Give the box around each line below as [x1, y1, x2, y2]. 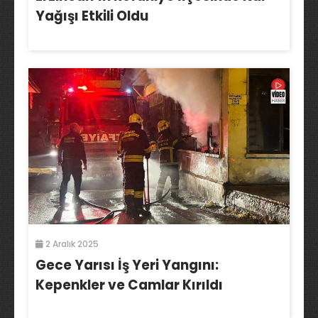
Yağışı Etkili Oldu [35, 6, 148, 26]
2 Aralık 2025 [43, 238, 99, 251]
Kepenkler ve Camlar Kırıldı [35, 275, 223, 295]
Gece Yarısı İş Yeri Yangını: [35, 256, 219, 275]
